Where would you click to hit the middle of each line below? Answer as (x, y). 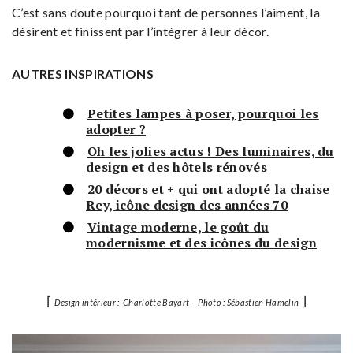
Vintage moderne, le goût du (178, 227)
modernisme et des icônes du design (201, 243)
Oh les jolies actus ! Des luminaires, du (211, 152)
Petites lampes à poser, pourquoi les (203, 114)
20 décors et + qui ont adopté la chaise (209, 190)
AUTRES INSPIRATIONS (83, 74)
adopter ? (116, 130)
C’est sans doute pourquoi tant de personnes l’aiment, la (166, 13)
